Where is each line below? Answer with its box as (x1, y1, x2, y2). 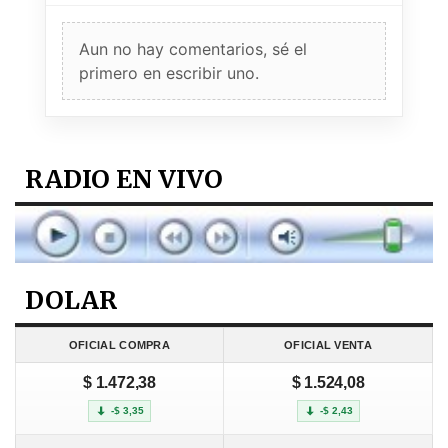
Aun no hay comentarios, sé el (79, 38, 307, 59)
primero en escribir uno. (79, 62, 259, 83)
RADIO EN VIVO (25, 162, 223, 195)
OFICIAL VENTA (284, 339, 372, 352)
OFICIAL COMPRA (68, 339, 171, 352)
